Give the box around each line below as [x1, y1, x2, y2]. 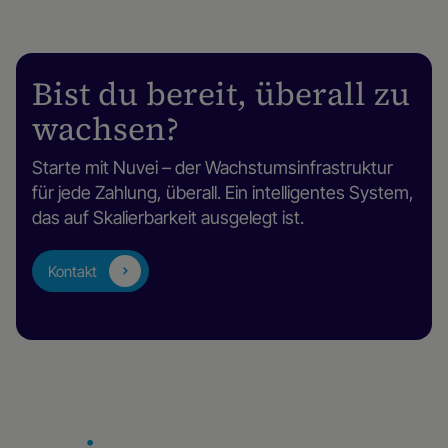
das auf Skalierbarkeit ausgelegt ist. [32, 207, 304, 229]
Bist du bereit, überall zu [32, 72, 410, 117]
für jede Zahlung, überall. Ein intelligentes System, [32, 182, 414, 204]
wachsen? [32, 107, 179, 152]
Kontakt [48, 261, 97, 281]
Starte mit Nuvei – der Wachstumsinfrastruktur [32, 157, 393, 179]
